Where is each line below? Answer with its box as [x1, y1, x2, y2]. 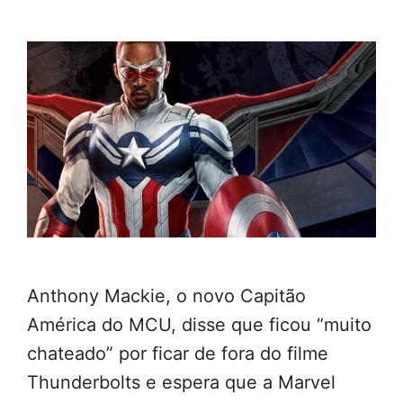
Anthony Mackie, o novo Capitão [27, 285, 306, 308]
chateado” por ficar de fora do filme [27, 343, 328, 365]
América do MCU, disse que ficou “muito [27, 314, 372, 336]
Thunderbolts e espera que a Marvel [27, 372, 336, 394]
